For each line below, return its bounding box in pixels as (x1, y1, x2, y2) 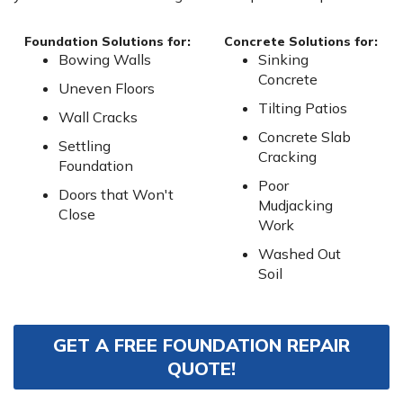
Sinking (257, 50, 309, 69)
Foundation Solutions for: (24, 33, 191, 50)
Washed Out (257, 245, 341, 264)
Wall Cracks (58, 108, 138, 127)
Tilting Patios (257, 99, 347, 118)
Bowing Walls (58, 50, 151, 69)
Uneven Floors (58, 79, 155, 98)
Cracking (257, 148, 317, 166)
